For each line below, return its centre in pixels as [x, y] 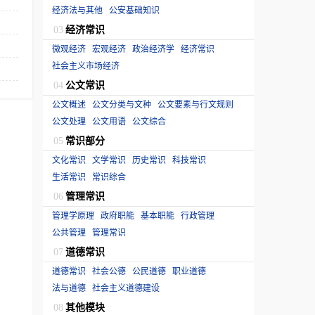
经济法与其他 [77, 9]
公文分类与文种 [122, 104]
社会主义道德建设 [126, 287]
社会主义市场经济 [86, 65]
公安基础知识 [134, 9]
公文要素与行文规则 [195, 104]
